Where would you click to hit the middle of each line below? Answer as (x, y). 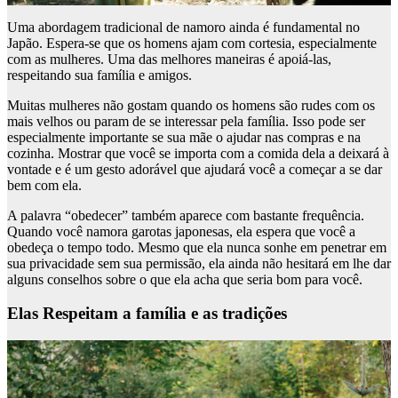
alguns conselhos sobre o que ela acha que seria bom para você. (185, 279)
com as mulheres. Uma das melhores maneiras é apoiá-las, (169, 59)
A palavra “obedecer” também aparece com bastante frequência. (186, 215)
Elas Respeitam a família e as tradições (147, 314)
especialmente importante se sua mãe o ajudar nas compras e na (184, 137)
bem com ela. (44, 185)
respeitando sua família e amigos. (99, 75)
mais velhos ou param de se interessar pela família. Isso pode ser (186, 121)
